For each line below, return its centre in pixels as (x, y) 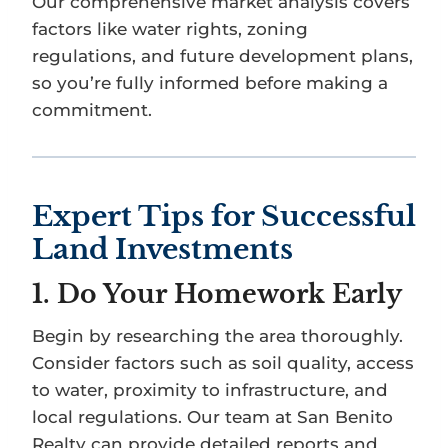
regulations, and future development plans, (222, 56)
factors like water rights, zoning (170, 29)
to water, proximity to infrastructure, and (210, 389)
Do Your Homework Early (229, 295)
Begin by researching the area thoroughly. (217, 335)
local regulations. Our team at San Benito (212, 416)
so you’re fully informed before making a (210, 83)
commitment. (92, 110)
